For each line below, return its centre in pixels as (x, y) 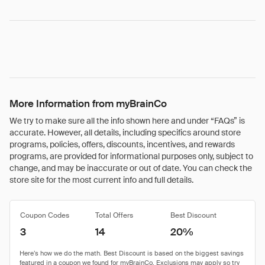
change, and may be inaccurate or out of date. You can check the (131, 168)
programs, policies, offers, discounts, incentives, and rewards (122, 144)
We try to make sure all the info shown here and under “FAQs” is (127, 121)
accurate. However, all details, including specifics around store (125, 132)
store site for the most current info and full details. (101, 180)
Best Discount (193, 215)
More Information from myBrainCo (88, 104)
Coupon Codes (45, 215)
